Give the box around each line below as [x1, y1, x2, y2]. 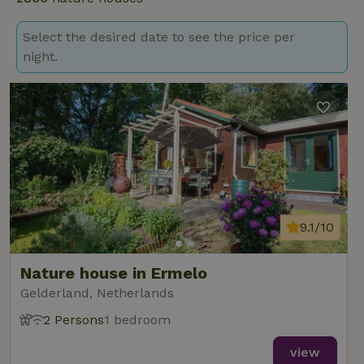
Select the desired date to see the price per [23, 29, 295, 45]
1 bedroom [104, 312, 171, 327]
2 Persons [43, 312, 104, 327]
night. [23, 49, 58, 64]
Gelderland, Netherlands [20, 285, 174, 301]
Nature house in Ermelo [20, 263, 207, 283]
